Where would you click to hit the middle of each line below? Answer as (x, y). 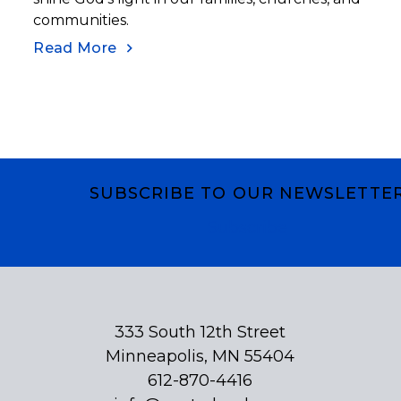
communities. (81, 20)
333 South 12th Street (200, 332)
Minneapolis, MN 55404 (200, 356)
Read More (75, 47)
